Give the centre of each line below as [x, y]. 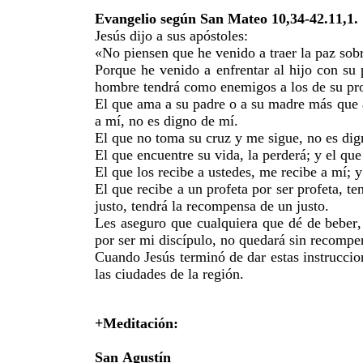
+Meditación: [137, 323]
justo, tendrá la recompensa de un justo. [214, 205]
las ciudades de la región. [171, 273]
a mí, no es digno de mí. [169, 120]
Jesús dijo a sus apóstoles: [173, 35]
